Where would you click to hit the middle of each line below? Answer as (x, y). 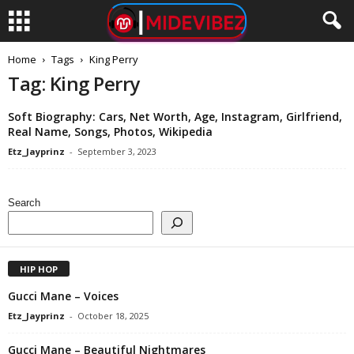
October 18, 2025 (113, 315)
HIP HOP (39, 269)
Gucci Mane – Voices (63, 296)
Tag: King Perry (74, 83)
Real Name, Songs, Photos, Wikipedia (110, 132)
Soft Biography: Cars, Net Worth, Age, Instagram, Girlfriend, (175, 117)
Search (24, 203)
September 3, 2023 (117, 151)
